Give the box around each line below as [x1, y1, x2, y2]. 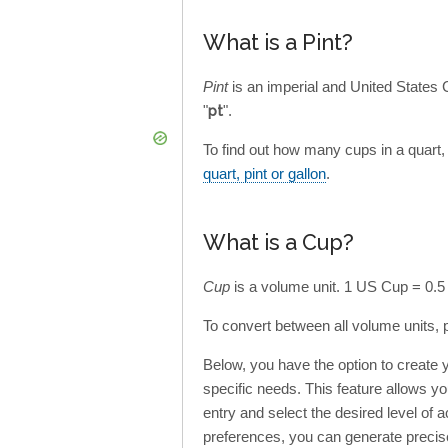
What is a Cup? [203, 230, 354, 256]
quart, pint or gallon [203, 165, 326, 183]
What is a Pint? [203, 30, 353, 56]
